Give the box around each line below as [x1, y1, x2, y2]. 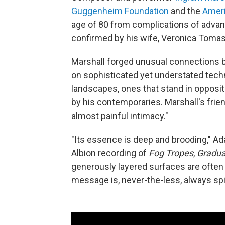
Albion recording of [71, 148, 149, 158]
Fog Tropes [149, 148, 193, 158]
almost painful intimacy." [71, 110, 168, 121]
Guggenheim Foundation [71, 6, 169, 16]
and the [169, 6, 202, 16]
